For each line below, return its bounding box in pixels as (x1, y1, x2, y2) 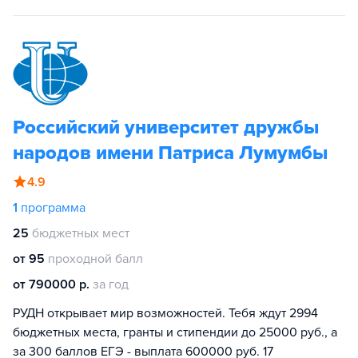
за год (93, 276, 129, 292)
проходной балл (48, 251, 143, 267)
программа (21, 200, 86, 216)
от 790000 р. (13, 276, 89, 292)
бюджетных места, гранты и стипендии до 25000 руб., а (13, 324, 337, 340)
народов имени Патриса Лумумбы (13, 141, 328, 165)
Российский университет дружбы (13, 116, 319, 139)
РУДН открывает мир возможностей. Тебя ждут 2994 (13, 305, 318, 321)
